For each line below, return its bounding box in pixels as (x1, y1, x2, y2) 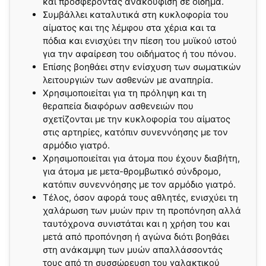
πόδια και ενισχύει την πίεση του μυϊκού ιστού (43, 34, 237, 46)
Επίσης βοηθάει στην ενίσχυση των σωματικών (43, 61, 241, 72)
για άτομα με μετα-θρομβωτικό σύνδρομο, (43, 165, 221, 177)
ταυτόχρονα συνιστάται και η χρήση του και (43, 217, 230, 229)
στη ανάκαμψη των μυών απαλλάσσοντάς (43, 243, 223, 255)
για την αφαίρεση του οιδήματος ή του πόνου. (43, 47, 236, 59)
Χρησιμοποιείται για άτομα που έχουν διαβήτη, (43, 152, 240, 164)
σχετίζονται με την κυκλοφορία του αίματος (43, 113, 230, 125)
